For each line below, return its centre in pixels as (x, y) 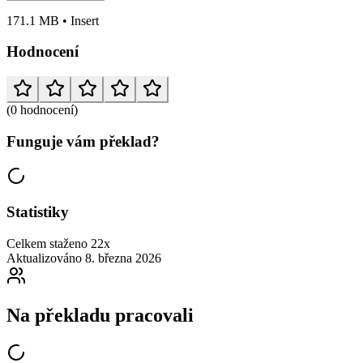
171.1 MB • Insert (53, 20)
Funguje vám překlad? (83, 141)
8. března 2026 (123, 258)
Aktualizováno (44, 258)
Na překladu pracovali (100, 315)
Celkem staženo (47, 244)
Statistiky (38, 212)
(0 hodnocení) (42, 110)
